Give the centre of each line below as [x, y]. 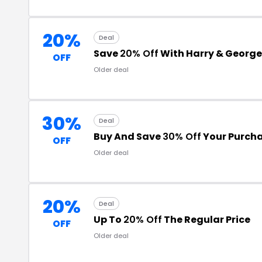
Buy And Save [128, 136]
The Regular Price [206, 219]
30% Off [182, 136]
